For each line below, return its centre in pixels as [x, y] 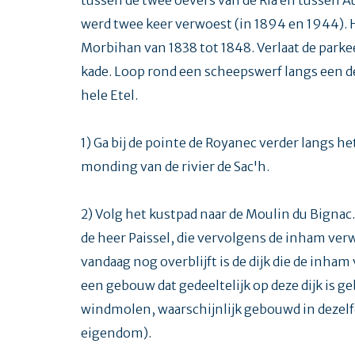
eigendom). [116, 332]
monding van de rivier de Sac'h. [175, 166]
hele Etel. [109, 95]
